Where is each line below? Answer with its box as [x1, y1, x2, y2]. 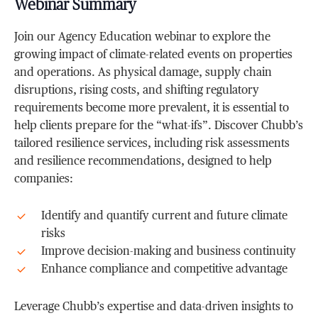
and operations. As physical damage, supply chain [14, 67, 273, 79]
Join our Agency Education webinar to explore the [14, 31, 271, 43]
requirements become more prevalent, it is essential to [14, 102, 290, 114]
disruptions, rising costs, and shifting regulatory [14, 84, 260, 97]
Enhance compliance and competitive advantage [41, 263, 288, 275]
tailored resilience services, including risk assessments [14, 138, 290, 150]
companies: [14, 173, 74, 185]
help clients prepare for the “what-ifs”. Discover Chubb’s [14, 120, 304, 132]
